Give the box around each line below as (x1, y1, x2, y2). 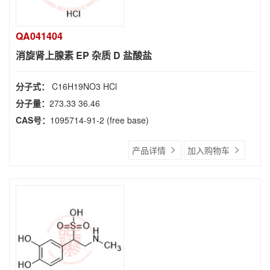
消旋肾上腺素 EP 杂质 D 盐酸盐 (16, 48, 152, 62)
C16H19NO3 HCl (52, 80, 117, 92)
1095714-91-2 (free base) (50, 114, 149, 126)
